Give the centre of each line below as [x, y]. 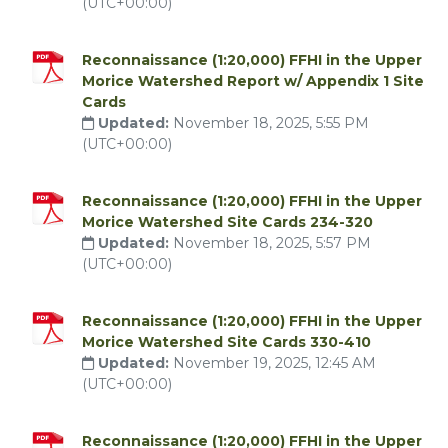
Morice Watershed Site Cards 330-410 [226, 342]
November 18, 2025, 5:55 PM [271, 123]
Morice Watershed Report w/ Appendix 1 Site [253, 81]
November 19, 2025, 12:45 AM [274, 363]
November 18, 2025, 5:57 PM [272, 243]
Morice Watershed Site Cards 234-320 [227, 222]
